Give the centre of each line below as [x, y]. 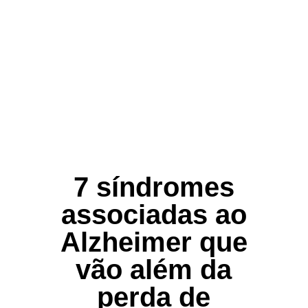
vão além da [154, 270]
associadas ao [154, 215]
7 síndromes [154, 187]
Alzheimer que [154, 242]
